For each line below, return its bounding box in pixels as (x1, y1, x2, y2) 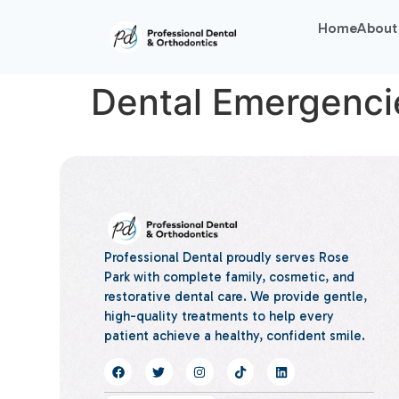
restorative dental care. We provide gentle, (104, 288, 368, 305)
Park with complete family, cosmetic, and (104, 268, 355, 285)
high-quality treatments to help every (104, 307, 335, 324)
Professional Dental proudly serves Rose (104, 248, 350, 265)
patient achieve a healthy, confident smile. (104, 327, 366, 344)
